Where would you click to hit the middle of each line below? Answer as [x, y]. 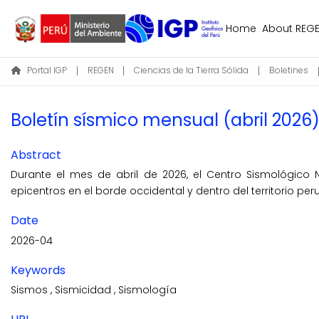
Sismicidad [84, 290]
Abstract [36, 155]
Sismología [147, 290]
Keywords [38, 270]
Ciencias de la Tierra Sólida [192, 70]
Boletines [288, 70]
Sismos [31, 290]
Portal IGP [47, 70]
